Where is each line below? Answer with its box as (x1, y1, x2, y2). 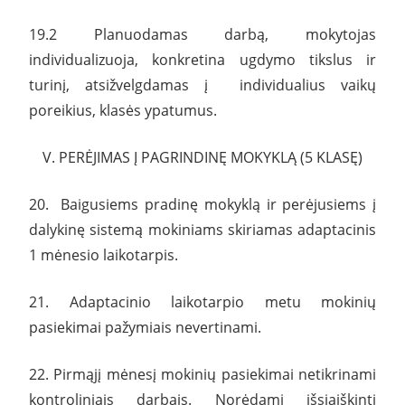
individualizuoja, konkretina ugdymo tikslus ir (29, 49, 376, 70)
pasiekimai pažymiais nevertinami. (29, 316, 261, 337)
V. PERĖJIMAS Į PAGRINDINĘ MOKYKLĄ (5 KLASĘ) (42, 146, 363, 167)
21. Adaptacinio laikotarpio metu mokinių (29, 291, 376, 312)
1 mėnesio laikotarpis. (29, 244, 178, 265)
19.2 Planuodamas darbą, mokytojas (29, 24, 376, 44)
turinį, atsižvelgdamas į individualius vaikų (29, 74, 376, 95)
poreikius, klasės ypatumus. (29, 99, 217, 120)
